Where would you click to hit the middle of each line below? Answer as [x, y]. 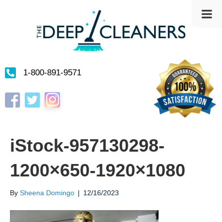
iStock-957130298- [87, 146]
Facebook [20, 95]
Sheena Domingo [47, 193]
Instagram [60, 94]
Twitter [35, 95]
